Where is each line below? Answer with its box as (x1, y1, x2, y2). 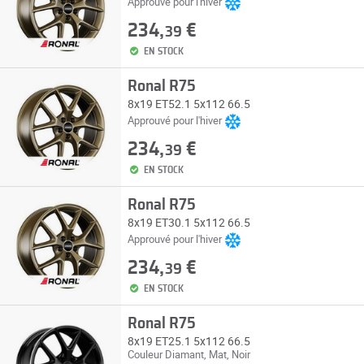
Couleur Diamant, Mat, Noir (127, 347, 250, 362)
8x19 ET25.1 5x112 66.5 (127, 333, 250, 349)
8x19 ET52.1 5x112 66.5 (127, 96, 250, 111)
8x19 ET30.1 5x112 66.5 (127, 214, 250, 230)
